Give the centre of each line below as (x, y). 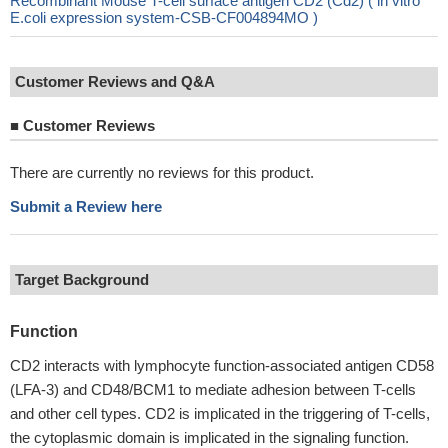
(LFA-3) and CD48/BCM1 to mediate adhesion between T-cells (213, 389)
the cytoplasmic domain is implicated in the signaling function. (209, 437)
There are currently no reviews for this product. (162, 172)
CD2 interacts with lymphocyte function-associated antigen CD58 (222, 365)
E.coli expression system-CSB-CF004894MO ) (164, 17)
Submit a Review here (86, 206)
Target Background (82, 279)
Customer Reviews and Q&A (115, 81)
